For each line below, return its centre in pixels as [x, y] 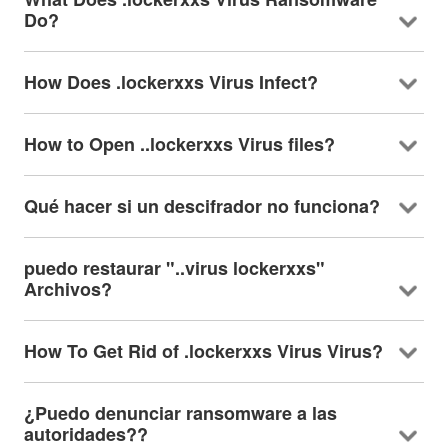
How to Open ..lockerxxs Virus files [173, 143]
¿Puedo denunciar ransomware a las [180, 412]
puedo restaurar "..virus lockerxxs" [174, 267]
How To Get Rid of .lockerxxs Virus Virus [197, 350]
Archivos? [67, 288]
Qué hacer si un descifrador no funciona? [201, 205]
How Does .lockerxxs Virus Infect [165, 81]
